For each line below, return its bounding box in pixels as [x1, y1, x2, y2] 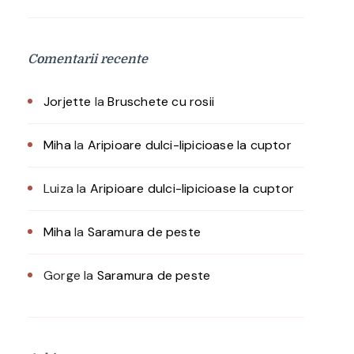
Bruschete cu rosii [107, 93, 215, 110]
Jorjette [43, 93, 92, 110]
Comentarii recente [28, 52, 148, 66]
